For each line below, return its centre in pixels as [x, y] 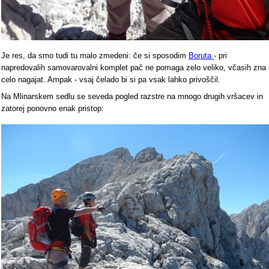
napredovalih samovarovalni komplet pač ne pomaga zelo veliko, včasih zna [134, 68]
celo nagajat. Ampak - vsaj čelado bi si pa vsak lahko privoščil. [111, 80]
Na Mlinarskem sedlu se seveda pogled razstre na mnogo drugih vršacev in [132, 97]
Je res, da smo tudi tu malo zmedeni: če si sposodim [95, 56]
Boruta [201, 56]
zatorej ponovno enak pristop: [53, 109]
